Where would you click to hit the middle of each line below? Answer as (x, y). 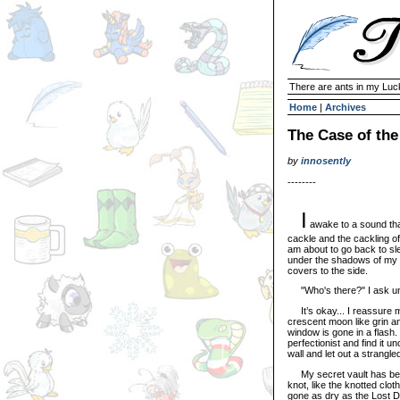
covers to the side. (328, 270)
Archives (346, 107)
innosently (326, 161)
